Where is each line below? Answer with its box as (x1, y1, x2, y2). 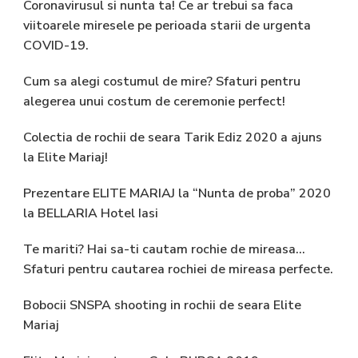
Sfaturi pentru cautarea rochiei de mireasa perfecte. (23, 260, 333, 278)
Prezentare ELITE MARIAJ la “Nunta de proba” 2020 (23, 184, 331, 202)
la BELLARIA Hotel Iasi (23, 204, 158, 222)
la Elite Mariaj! (23, 148, 108, 166)
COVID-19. (23, 36, 89, 54)
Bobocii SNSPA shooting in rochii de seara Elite (23, 296, 301, 314)
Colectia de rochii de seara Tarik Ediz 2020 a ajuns (23, 128, 322, 146)
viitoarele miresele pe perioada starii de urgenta (23, 16, 311, 34)
